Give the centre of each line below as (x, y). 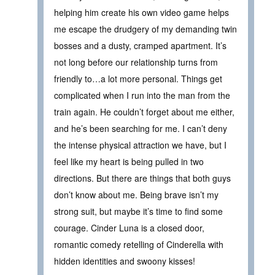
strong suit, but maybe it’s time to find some (138, 211)
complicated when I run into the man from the (142, 95)
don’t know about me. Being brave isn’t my (136, 194)
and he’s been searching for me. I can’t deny (141, 128)
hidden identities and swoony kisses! (125, 261)
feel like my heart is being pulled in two (129, 161)
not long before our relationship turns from (136, 62)
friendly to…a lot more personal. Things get (138, 78)
